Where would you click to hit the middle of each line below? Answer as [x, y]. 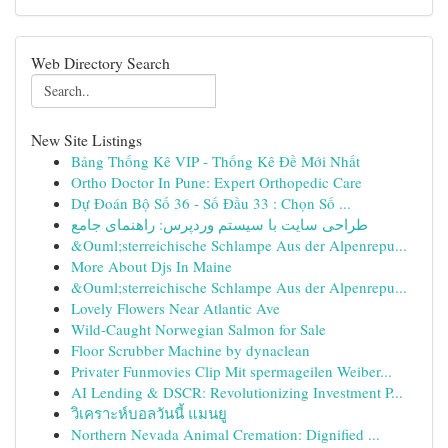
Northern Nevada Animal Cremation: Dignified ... [225, 434]
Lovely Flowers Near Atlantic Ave [175, 308]
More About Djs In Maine [151, 266]
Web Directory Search [100, 62]
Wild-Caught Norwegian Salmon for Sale [198, 329]
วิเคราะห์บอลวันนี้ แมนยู [149, 413]
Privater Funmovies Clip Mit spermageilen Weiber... [231, 371]
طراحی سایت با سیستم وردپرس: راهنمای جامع [219, 224]
